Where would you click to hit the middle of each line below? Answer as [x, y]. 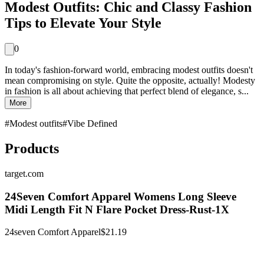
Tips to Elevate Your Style [83, 23]
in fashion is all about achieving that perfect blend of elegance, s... [127, 91]
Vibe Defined [92, 124]
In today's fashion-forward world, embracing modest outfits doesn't [129, 70]
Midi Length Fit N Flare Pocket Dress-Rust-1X [117, 209]
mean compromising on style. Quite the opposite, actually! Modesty [130, 81]
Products [32, 149]
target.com [24, 174]
